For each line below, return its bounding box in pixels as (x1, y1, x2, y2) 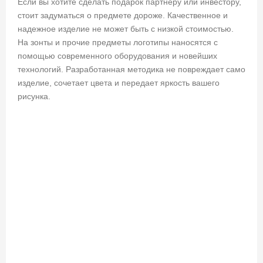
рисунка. (18, 92, 50, 102)
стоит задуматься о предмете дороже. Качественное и (18, 11, 228, 21)
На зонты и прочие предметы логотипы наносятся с (18, 38, 218, 48)
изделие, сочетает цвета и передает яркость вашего (18, 78, 220, 88)
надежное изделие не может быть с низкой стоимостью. (18, 24, 234, 34)
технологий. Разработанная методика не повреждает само (18, 65, 245, 75)
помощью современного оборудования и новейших (18, 51, 217, 61)
